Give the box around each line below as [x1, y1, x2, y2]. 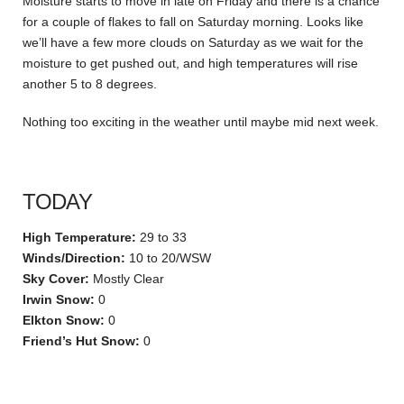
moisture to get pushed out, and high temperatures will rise [23, 56, 358, 71]
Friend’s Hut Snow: [23, 333, 140, 348]
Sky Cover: [23, 271, 89, 286]
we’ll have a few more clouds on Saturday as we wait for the [23, 35, 363, 50]
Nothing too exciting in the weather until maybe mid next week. [23, 114, 379, 129]
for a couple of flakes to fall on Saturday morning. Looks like [23, 14, 363, 30]
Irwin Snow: [23, 291, 95, 307]
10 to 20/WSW [125, 250, 211, 265]
